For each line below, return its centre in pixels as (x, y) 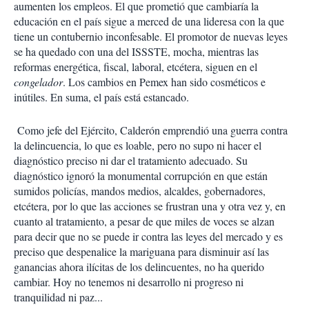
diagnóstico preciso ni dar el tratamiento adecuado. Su (131, 160)
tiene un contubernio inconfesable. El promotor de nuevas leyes (151, 36)
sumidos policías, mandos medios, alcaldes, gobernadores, (140, 191)
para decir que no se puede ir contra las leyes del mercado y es (148, 236)
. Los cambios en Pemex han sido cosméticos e (164, 82)
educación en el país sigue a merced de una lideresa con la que (149, 21)
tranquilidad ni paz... (58, 297)
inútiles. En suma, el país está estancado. (101, 97)
